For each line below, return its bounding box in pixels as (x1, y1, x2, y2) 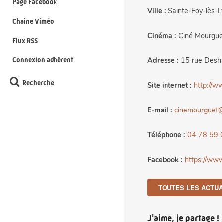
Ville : (147, 7, 166, 15)
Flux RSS (12, 37, 38, 45)
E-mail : (147, 107, 172, 114)
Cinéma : (147, 32, 176, 40)
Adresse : (147, 57, 179, 65)
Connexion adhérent (12, 56, 73, 64)
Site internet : (147, 82, 192, 90)
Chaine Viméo (12, 17, 54, 26)
